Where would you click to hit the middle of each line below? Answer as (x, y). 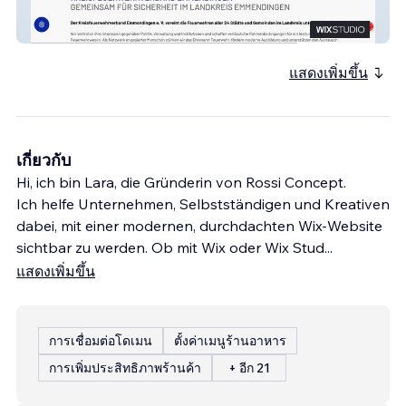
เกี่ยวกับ (43, 159)
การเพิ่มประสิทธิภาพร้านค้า (125, 367)
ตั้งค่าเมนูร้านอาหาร (230, 340)
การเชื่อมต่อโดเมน (101, 340)
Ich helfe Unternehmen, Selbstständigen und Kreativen (203, 203)
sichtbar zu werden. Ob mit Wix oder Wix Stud (170, 247)
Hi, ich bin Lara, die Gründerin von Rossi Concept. (181, 182)
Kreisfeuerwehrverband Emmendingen (151, 29)
